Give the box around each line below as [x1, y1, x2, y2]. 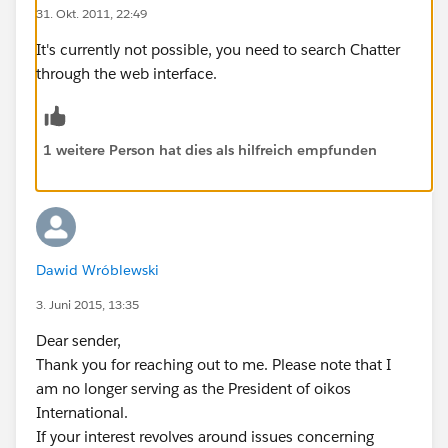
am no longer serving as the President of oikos [36, 378, 351, 398]
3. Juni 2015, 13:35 [36, 295, 139, 313]
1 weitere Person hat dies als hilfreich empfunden [43, 140, 377, 159]
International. [36, 402, 128, 422]
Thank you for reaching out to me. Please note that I [36, 354, 391, 374]
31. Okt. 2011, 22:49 [36, 4, 147, 22]
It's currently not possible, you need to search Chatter [36, 39, 400, 59]
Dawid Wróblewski [36, 260, 159, 279]
